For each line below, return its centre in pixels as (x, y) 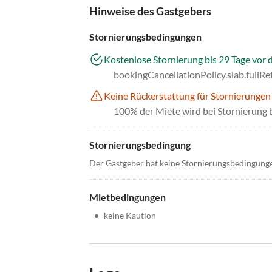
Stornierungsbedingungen (145, 37)
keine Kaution (130, 215)
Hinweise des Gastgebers (150, 11)
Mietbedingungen (127, 197)
